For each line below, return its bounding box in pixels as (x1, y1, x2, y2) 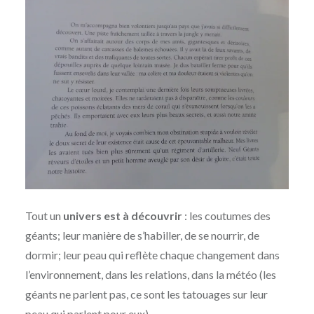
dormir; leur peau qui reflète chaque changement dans (25, 248, 280, 262)
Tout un (25, 209, 63, 223)
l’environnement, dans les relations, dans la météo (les (25, 268, 276, 282)
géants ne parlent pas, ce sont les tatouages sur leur (25, 287, 268, 301)
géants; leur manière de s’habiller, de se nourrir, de (25, 228, 259, 243)
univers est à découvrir (62, 209, 182, 223)
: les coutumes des (182, 209, 271, 223)
